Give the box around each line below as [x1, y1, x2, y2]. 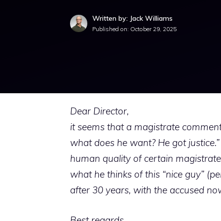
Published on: [92, 25, 130, 33]
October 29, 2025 [130, 25, 177, 33]
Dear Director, [70, 105, 129, 117]
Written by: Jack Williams [92, 14, 173, 23]
